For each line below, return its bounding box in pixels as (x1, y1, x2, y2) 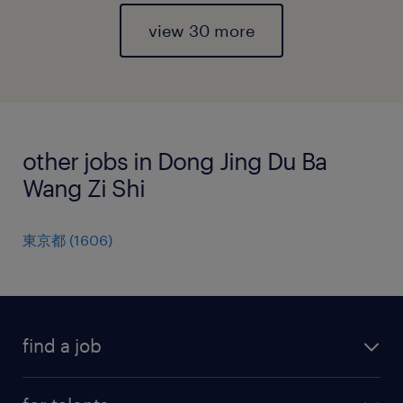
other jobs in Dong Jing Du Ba (22, 147, 327, 175)
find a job (22, 335, 102, 356)
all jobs (22, 380, 70, 397)
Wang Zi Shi (22, 174, 145, 201)
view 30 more (148, 21, 255, 40)
